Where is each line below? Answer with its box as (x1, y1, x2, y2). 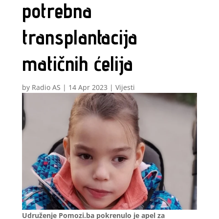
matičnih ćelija (22, 51, 133, 76)
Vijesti (115, 82, 135, 92)
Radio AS (31, 82, 61, 92)
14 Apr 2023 (68, 82, 108, 92)
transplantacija (22, 24, 137, 49)
